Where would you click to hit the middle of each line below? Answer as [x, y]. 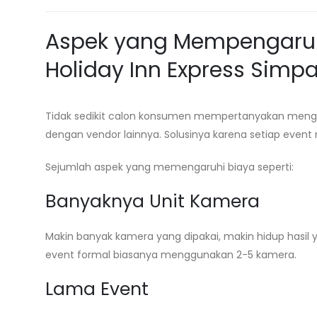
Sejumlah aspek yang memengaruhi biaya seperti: [169, 167]
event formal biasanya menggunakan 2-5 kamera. [171, 255]
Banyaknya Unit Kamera [152, 201]
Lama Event [97, 289]
